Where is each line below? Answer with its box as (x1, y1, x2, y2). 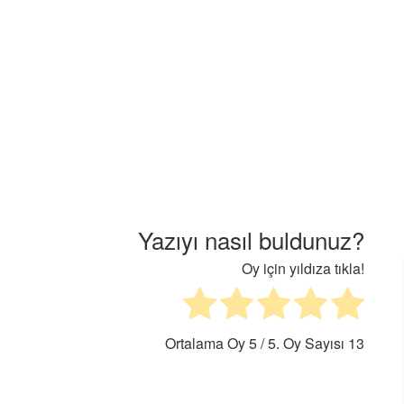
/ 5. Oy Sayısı (257, 333, 348, 354)
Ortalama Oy (165, 333, 249, 354)
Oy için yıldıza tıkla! (242, 258, 364, 280)
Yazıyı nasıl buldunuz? (138, 223, 364, 257)
